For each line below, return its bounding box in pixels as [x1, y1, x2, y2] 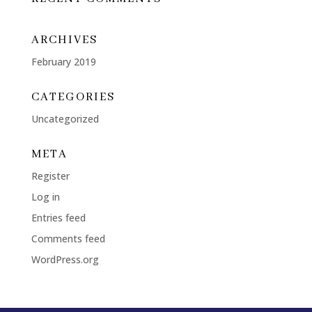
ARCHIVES [31, 33, 97, 47]
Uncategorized [31, 112, 99, 125]
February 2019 [31, 55, 96, 68]
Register [31, 169, 70, 182]
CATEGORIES [31, 90, 115, 104]
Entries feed [31, 211, 86, 224]
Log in [31, 190, 60, 203]
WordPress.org [31, 253, 99, 266]
